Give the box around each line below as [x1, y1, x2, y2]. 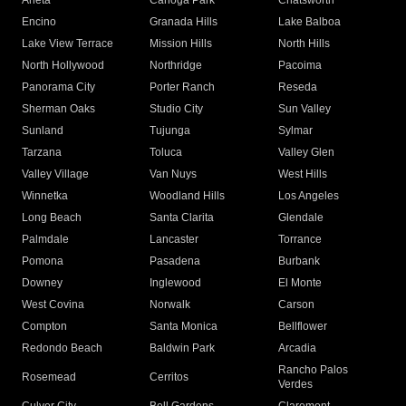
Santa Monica [150, 320, 218, 333]
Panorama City [22, 81, 95, 94]
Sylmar [277, 124, 313, 138]
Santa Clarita [150, 211, 215, 225]
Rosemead [22, 371, 76, 384]
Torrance [277, 233, 322, 246]
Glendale [277, 211, 324, 225]
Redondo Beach [22, 342, 102, 355]
